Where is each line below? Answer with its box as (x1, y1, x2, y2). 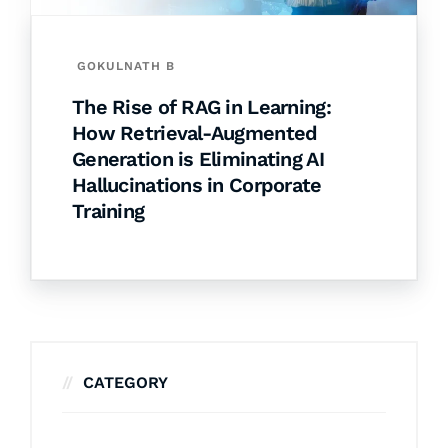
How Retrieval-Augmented (72, 121, 318, 146)
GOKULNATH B (77, 59, 175, 74)
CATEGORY (83, 373, 168, 393)
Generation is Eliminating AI (72, 147, 324, 172)
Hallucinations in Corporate (72, 173, 322, 198)
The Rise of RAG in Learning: (72, 95, 331, 120)
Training (72, 199, 145, 224)
